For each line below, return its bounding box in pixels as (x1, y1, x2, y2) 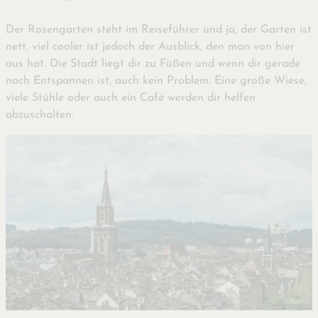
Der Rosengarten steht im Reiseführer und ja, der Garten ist (6, 24, 312, 36)
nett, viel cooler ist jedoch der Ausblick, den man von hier (6, 41, 295, 53)
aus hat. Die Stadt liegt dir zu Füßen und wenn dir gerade (6, 58, 300, 70)
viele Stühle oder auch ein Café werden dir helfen (6, 92, 256, 104)
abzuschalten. (6, 109, 74, 121)
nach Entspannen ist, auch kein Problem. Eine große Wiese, (6, 75, 307, 87)
